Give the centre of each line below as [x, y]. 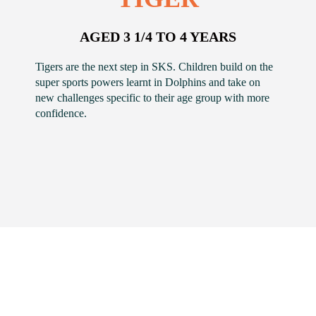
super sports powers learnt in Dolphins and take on [148, 82]
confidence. [61, 113]
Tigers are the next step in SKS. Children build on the [154, 67]
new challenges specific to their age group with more [152, 98]
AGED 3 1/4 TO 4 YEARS [158, 37]
